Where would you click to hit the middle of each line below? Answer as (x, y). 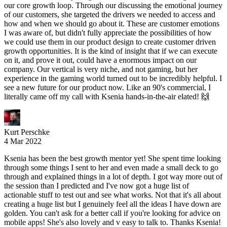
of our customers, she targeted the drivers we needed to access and (110, 15)
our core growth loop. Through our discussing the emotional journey (113, 6)
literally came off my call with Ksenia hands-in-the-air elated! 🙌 (107, 97)
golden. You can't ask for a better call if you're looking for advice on (112, 213)
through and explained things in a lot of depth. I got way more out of (113, 177)
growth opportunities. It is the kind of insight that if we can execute (111, 51)
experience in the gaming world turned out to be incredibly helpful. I (113, 79)
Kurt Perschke (27, 132)
